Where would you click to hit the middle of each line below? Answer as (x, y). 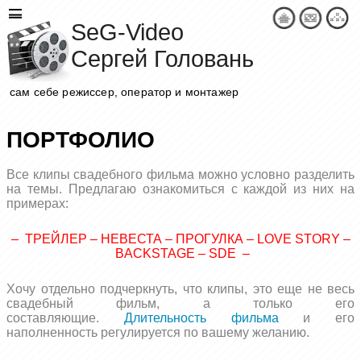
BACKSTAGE (155, 253)
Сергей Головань (162, 59)
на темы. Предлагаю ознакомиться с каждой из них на (180, 189)
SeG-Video (127, 32)
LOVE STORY (298, 239)
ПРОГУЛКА (209, 239)
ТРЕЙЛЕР (56, 239)
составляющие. (65, 318)
